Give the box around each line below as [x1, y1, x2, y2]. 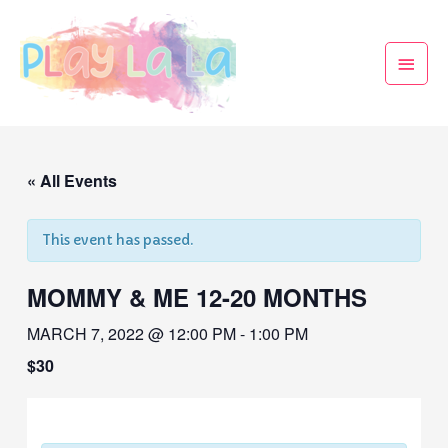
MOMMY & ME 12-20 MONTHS [27, 280, 368, 315]
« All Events [27, 169, 118, 193]
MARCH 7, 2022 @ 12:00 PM [27, 322, 237, 346]
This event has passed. [42, 232, 194, 250]
